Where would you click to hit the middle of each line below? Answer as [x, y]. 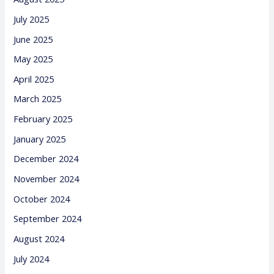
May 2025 [33, 59]
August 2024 [39, 238]
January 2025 [40, 139]
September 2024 [48, 219]
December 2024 [46, 159]
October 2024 [42, 198]
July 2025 [31, 19]
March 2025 [38, 99]
